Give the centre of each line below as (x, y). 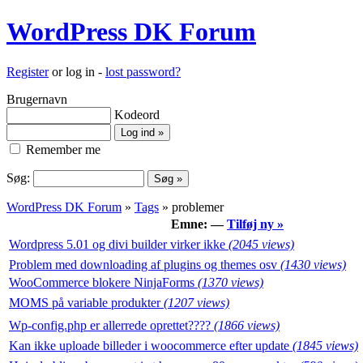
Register (28, 71)
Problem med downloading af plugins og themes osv (145, 264)
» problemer (191, 207)
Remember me (62, 149)
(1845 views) (325, 345)
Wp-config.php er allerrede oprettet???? (111, 325)
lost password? (143, 71)
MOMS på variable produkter (86, 302)
